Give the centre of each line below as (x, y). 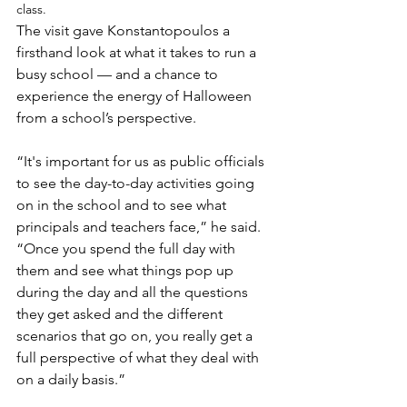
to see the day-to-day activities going (137, 184)
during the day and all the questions (134, 293)
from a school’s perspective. (106, 118)
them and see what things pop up (127, 271)
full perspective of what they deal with (139, 358)
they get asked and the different (121, 314)
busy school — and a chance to (119, 74)
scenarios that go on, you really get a (136, 336)
